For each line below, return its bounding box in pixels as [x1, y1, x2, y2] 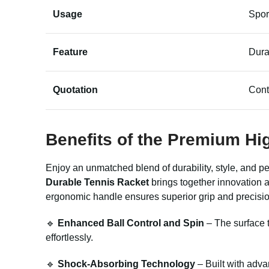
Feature [53, 47, 88, 57]
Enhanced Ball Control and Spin [58, 218, 204, 228]
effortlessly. [46, 232, 93, 243]
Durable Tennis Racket [46, 177, 149, 187]
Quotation [53, 85, 98, 95]
